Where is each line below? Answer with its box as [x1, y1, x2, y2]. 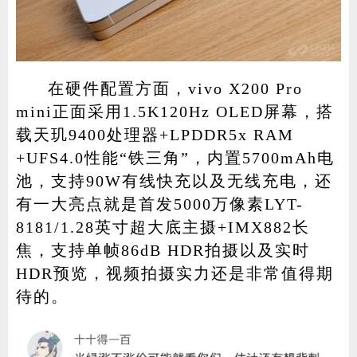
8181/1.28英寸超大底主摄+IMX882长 [15, 218, 310, 237]
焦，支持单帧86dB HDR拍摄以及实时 [15, 241, 310, 260]
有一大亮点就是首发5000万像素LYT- [15, 195, 304, 214]
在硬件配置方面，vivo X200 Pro [47, 80, 303, 98]
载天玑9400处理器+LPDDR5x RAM [15, 126, 294, 144]
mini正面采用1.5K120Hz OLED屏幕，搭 [15, 103, 334, 121]
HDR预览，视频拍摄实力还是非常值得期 [15, 265, 334, 283]
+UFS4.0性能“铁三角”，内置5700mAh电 [15, 149, 335, 167]
